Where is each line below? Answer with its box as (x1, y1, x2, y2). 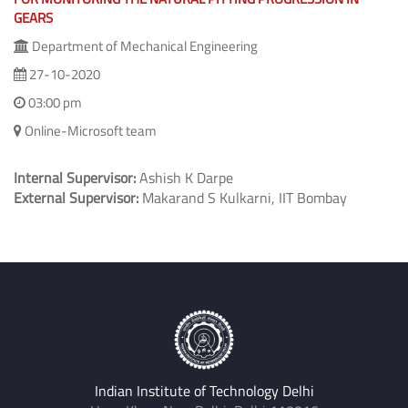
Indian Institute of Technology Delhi (94, 379, 314, 402)
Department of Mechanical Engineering (29, 35, 258, 56)
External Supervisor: (14, 186, 138, 209)
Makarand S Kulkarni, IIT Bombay (138, 186, 347, 209)
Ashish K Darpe (136, 166, 233, 189)
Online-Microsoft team (22, 119, 157, 141)
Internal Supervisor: (14, 166, 136, 189)
